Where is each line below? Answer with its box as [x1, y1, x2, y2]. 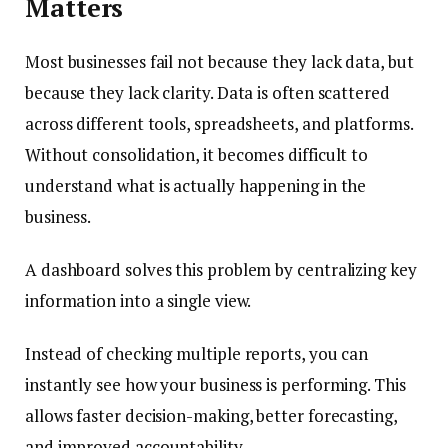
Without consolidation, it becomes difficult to [25, 143, 369, 167]
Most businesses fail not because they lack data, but [25, 50, 414, 74]
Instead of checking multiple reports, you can [25, 342, 369, 366]
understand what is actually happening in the [25, 174, 367, 198]
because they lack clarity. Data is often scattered [25, 81, 390, 105]
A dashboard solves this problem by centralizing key [25, 258, 417, 282]
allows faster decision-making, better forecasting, [25, 404, 397, 428]
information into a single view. [25, 289, 252, 313]
